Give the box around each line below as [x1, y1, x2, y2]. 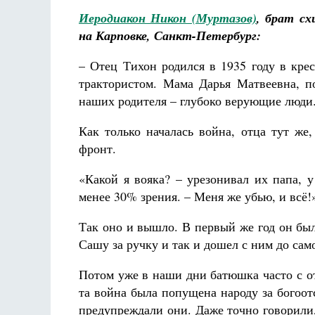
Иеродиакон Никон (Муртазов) [79, 9, 257, 27]
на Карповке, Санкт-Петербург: [79, 27, 261, 44]
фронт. [79, 140, 116, 157]
